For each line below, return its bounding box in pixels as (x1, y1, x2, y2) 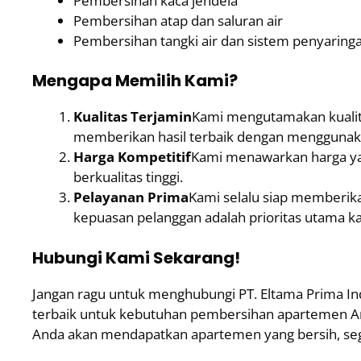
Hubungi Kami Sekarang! (32, 246, 240, 269)
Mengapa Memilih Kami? (32, 69, 238, 92)
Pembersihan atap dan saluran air (73, 10, 283, 30)
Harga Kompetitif (73, 147, 191, 166)
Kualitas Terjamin (73, 107, 192, 126)
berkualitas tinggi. (73, 168, 183, 186)
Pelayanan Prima (73, 188, 189, 206)
